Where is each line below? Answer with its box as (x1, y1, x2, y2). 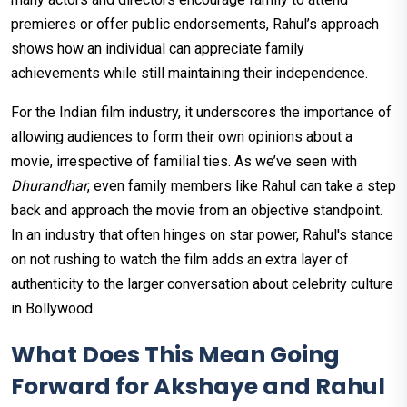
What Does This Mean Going (11, 338, 340, 371)
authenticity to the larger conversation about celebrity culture (11, 274, 393, 293)
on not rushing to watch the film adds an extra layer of (11, 250, 349, 268)
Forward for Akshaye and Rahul (11, 370, 385, 402)
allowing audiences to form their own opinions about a (11, 127, 352, 145)
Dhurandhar (11, 176, 87, 194)
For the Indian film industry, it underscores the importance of (11, 103, 392, 121)
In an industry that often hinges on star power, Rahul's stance (11, 225, 393, 243)
